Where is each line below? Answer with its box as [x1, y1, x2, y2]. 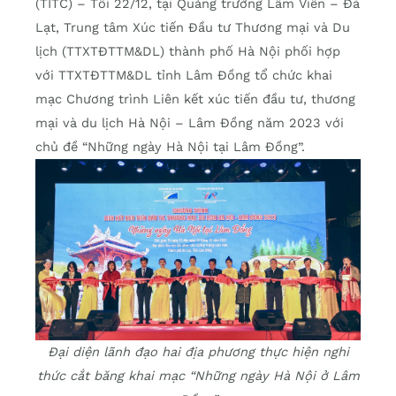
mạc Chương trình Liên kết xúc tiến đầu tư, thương [35, 91, 355, 108]
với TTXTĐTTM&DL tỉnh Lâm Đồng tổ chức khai [35, 67, 332, 84]
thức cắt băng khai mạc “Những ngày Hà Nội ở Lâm [36, 368, 360, 385]
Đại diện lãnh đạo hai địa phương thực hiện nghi [47, 344, 349, 361]
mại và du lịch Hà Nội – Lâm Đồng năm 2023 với [35, 115, 344, 132]
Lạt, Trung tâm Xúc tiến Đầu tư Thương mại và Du [35, 19, 350, 36]
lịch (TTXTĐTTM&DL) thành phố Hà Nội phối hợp [35, 43, 340, 60]
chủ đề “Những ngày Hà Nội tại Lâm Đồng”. [35, 139, 305, 156]
